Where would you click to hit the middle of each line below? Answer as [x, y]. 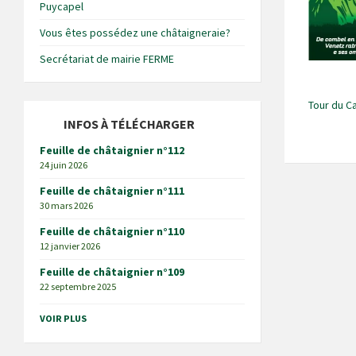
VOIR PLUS [63, 318]
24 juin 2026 [64, 165]
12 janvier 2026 [70, 246]
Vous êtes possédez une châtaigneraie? [135, 33]
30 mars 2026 [66, 205]
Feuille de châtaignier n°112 [112, 150]
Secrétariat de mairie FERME [107, 59]
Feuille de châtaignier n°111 [112, 191]
